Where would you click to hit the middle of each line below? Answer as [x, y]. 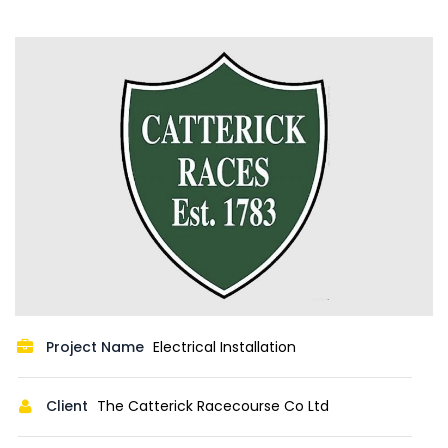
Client [69, 406]
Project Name [97, 347]
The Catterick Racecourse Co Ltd [213, 406]
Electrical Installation [224, 347]
